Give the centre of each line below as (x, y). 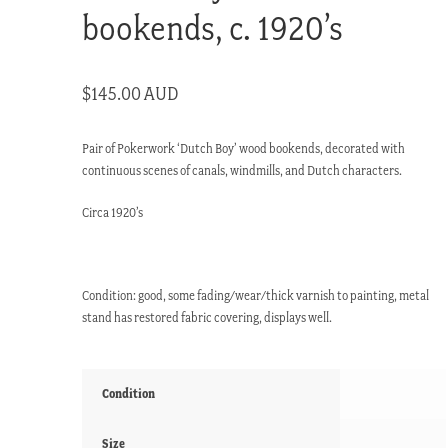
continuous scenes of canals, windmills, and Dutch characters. (242, 170)
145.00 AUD (135, 93)
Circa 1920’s (113, 212)
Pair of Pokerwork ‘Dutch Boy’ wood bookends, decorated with (244, 148)
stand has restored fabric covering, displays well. (207, 318)
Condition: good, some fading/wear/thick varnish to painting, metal (256, 296)
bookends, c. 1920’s (213, 27)
